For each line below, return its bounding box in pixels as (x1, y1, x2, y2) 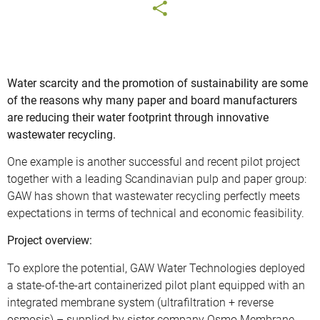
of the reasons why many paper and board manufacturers (7, 93, 297, 107)
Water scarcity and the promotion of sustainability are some (7, 76, 308, 90)
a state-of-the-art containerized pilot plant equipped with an (7, 278, 305, 292)
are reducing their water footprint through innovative (7, 110, 269, 124)
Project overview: (7, 234, 92, 248)
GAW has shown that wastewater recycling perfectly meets (7, 189, 300, 204)
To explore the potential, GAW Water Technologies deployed (7, 261, 305, 275)
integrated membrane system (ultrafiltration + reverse (7, 295, 274, 309)
